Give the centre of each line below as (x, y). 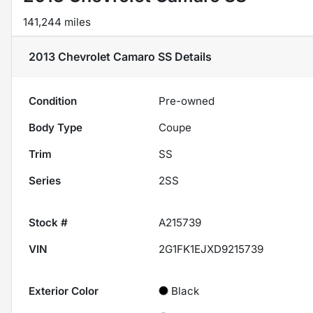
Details (192, 57)
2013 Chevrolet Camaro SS (100, 57)
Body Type (56, 128)
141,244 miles (57, 22)
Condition (53, 101)
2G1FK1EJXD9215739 (211, 249)
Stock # (48, 223)
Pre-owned (187, 101)
